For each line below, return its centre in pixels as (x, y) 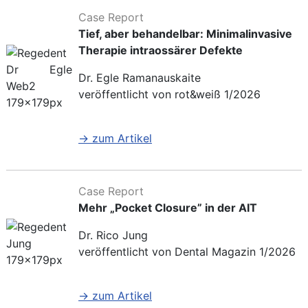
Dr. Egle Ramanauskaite (140, 78)
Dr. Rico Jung (113, 235)
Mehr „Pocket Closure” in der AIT (168, 208)
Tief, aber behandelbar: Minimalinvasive (185, 34)
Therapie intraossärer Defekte (161, 51)
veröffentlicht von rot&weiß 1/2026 (169, 95)
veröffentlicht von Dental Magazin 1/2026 (187, 252)
